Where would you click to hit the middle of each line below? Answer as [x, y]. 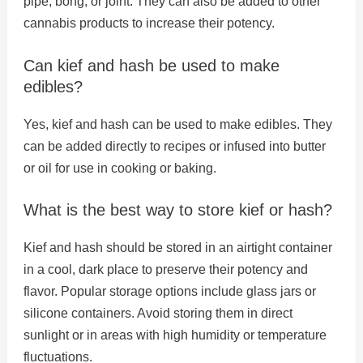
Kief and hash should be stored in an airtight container [177, 248]
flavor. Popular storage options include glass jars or [169, 292]
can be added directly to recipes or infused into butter [174, 146]
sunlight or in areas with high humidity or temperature [175, 335]
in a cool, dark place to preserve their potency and [165, 270]
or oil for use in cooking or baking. [120, 168]
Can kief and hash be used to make [151, 65]
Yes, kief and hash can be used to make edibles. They [177, 124]
